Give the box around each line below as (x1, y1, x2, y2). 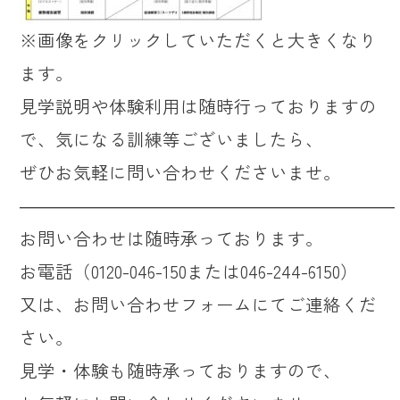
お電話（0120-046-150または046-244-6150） (20, 257, 359, 284)
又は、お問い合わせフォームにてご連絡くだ (20, 290, 378, 317)
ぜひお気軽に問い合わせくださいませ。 (20, 158, 342, 185)
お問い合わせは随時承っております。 (20, 224, 324, 251)
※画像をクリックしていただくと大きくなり (20, 26, 378, 53)
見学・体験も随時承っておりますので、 (20, 356, 342, 383)
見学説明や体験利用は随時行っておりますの (20, 92, 378, 119)
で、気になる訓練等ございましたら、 (20, 125, 324, 152)
